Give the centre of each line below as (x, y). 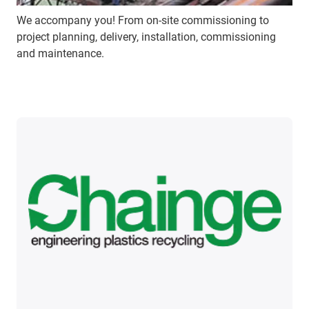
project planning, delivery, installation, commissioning (146, 37)
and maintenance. (60, 54)
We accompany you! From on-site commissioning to (143, 21)
